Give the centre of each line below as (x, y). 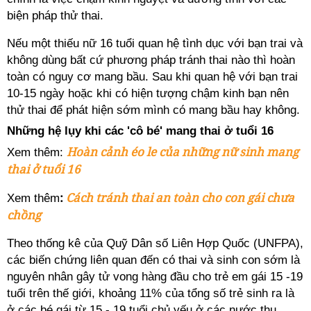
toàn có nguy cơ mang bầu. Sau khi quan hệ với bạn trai (152, 77)
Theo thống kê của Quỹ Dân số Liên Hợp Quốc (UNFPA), (155, 243)
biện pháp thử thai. (55, 16)
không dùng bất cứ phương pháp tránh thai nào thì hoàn (151, 60)
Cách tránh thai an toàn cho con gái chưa (180, 197)
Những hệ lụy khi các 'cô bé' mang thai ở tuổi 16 (140, 131)
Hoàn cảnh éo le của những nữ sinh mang (183, 152)
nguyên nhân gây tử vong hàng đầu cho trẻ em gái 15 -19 (155, 277)
